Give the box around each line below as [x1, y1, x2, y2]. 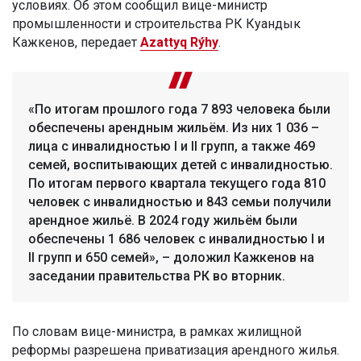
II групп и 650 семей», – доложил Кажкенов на [28, 249, 314, 265]
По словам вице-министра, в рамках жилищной [12, 323, 301, 339]
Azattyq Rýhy [140, 34, 218, 50]
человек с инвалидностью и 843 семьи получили [28, 193, 331, 210]
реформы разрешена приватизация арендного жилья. [12, 342, 339, 358]
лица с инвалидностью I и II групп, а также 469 [28, 138, 315, 154]
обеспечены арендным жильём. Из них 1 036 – [28, 119, 319, 135]
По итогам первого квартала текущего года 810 [28, 175, 326, 191]
